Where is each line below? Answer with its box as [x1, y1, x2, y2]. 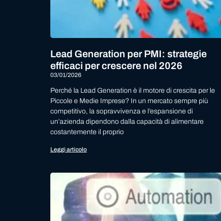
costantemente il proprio [50, 128, 124, 136]
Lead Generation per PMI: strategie [50, 48, 207, 59]
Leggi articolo [50, 146, 87, 153]
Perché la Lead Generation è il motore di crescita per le [50, 86, 215, 94]
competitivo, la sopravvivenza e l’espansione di [50, 107, 193, 115]
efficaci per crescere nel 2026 [50, 60, 183, 71]
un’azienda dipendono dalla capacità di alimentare [50, 117, 204, 125]
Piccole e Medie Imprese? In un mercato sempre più [50, 97, 208, 105]
